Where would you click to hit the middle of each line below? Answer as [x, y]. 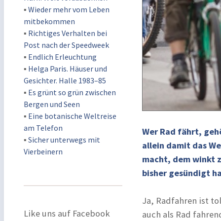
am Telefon [43, 128]
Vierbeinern [43, 151]
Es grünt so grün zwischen [72, 92]
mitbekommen [49, 21]
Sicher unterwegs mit [64, 140]
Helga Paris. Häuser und [68, 69]
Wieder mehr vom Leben [69, 9]
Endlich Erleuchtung [62, 57]
